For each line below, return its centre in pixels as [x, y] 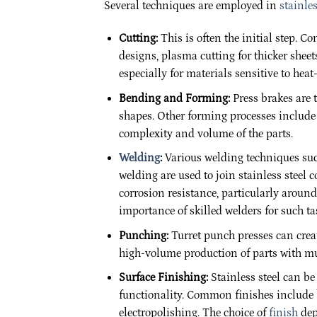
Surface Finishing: [163, 278]
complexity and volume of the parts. [206, 133]
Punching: [143, 235]
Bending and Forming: [174, 98]
